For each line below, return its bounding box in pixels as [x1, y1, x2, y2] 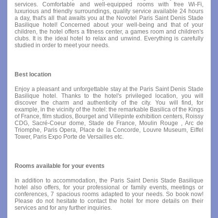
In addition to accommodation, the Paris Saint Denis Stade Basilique [15, 177, 203, 184]
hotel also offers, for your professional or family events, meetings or [15, 183, 203, 191]
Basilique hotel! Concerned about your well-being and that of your [15, 21, 203, 28]
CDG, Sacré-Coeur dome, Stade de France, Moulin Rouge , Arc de [15, 119, 203, 127]
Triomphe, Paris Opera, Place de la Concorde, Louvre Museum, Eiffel [15, 126, 203, 133]
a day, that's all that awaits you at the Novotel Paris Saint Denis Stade [15, 14, 203, 21]
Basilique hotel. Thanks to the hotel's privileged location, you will [15, 92, 203, 99]
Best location [15, 71, 51, 78]
